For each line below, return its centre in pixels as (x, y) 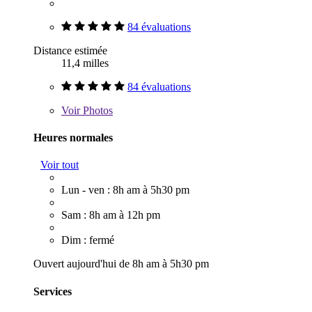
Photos (96, 110)
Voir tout (60, 165)
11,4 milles (85, 63)
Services (53, 291)
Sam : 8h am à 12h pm (111, 215)
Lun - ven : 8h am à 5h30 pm (125, 190)
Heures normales (73, 138)
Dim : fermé (88, 240)
